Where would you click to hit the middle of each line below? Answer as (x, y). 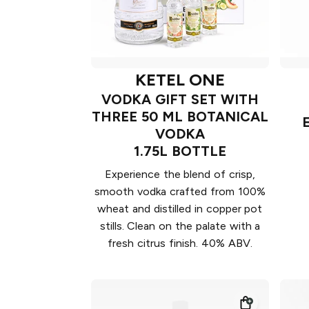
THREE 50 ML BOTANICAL (180, 116)
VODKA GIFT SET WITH (180, 99)
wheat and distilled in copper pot (180, 208)
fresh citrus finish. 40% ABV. (180, 243)
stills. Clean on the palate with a (180, 226)
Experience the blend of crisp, (180, 174)
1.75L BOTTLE (180, 151)
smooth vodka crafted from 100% (180, 191)
